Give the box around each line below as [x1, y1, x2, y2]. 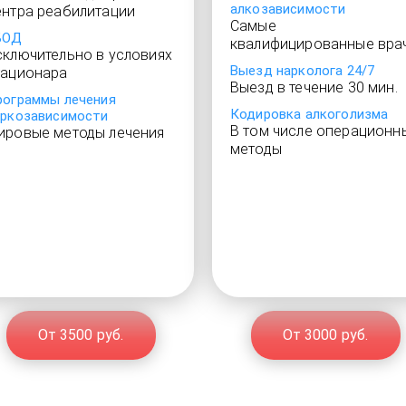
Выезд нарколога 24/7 [230, 63, 375, 79]
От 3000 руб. [282, 326, 369, 343]
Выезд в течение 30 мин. [230, 79, 398, 96]
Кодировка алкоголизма [230, 106, 389, 122]
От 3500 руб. [37, 326, 124, 343]
